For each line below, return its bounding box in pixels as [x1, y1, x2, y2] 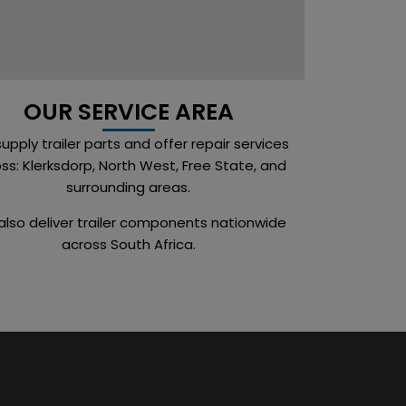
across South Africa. [61, 235, 196, 255]
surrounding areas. [66, 178, 191, 198]
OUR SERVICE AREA [23, 96, 234, 129]
